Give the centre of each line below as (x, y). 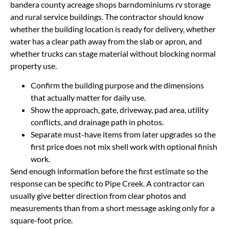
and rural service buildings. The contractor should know (107, 16)
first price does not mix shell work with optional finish (124, 146)
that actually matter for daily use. (88, 97)
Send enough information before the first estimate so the (109, 171)
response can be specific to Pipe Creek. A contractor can (107, 183)
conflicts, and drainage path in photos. (97, 122)
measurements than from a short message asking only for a (112, 208)
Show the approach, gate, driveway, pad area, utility (120, 109)
